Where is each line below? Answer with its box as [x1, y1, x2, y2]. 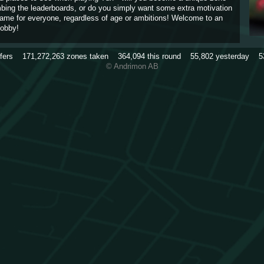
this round [144, 51, 190, 61]
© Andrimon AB [105, 61, 159, 71]
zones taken [64, 51, 118, 61]
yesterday [213, 51, 259, 61]
